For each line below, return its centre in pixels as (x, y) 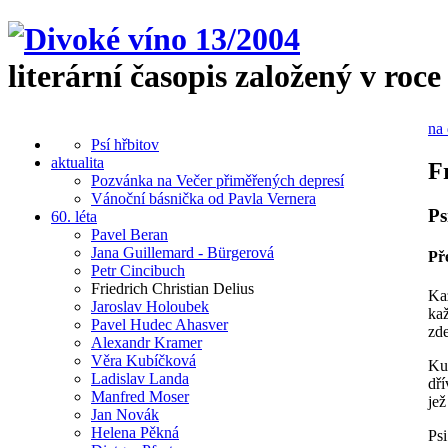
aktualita (77, 162)
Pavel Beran (129, 234)
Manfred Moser (140, 396)
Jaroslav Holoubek (150, 306)
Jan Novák (125, 414)
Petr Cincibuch (138, 270)
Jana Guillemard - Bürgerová (182, 252)
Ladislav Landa (140, 378)
